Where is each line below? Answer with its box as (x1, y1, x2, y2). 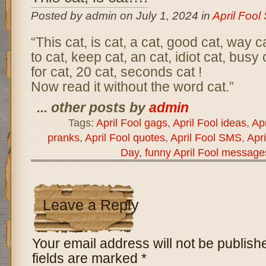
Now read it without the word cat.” (30, 79, 234, 94)
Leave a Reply (42, 197, 139, 213)
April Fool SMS (170, 131, 242, 144)
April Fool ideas (172, 116, 246, 129)
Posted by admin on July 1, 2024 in (30, 9, 213, 22)
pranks (47, 131, 80, 144)
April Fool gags (96, 116, 167, 129)
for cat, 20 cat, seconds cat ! (30, 64, 202, 80)
